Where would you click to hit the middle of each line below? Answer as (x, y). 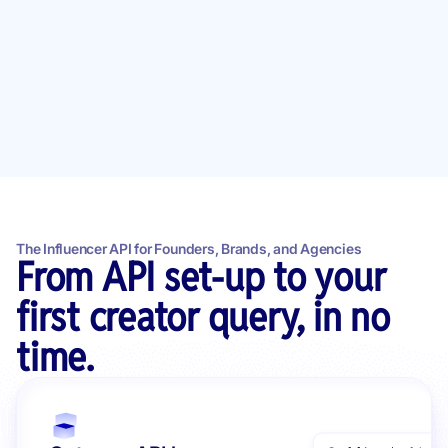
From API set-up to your (201, 277)
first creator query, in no (203, 317)
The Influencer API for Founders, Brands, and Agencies (189, 248)
